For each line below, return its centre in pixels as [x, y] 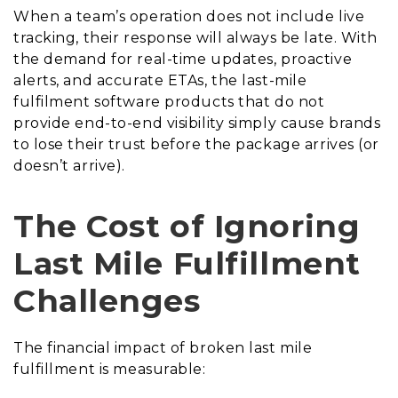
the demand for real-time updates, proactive [183, 59]
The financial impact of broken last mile [163, 347]
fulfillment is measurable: [110, 369]
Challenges [107, 300]
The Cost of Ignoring [187, 226]
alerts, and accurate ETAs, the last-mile [160, 80]
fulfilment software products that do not [169, 101]
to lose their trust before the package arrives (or [196, 144]
